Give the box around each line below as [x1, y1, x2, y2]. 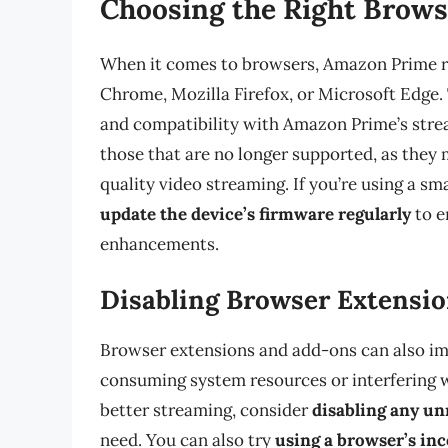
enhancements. [100, 232, 219, 255]
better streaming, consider [100, 399, 312, 422]
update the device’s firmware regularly [100, 202, 411, 225]
